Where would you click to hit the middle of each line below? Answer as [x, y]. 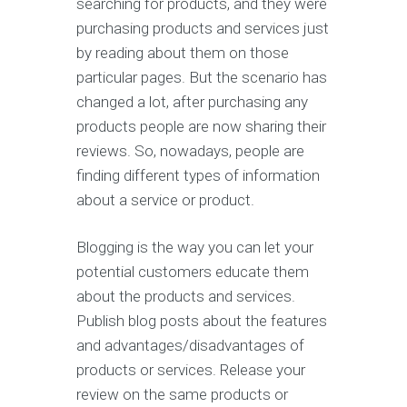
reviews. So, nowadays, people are [190, 151]
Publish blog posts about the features [202, 321]
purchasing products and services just [203, 28]
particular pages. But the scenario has [202, 77]
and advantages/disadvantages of [190, 345]
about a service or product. [165, 200]
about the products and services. [186, 296]
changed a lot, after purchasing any [192, 102]
